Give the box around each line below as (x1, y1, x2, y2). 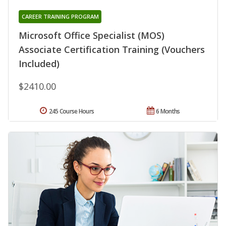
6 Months (156, 107, 180, 116)
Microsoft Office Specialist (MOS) (19, 29, 164, 42)
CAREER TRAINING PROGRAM (21, 13, 99, 21)
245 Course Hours (48, 107, 94, 116)
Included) (19, 58, 60, 70)
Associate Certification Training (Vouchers (19, 43, 205, 56)
